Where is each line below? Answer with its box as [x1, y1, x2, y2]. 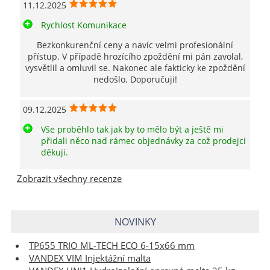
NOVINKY [114, 215, 156, 228]
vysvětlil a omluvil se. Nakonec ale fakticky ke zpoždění [25, 62, 245, 74]
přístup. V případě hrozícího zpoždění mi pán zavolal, [27, 51, 243, 63]
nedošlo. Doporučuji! [93, 74, 177, 86]
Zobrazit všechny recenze [17, 172, 122, 185]
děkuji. [41, 146, 68, 158]
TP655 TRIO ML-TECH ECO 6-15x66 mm [29, 239, 195, 252]
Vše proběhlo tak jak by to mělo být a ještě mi [41, 123, 224, 135]
